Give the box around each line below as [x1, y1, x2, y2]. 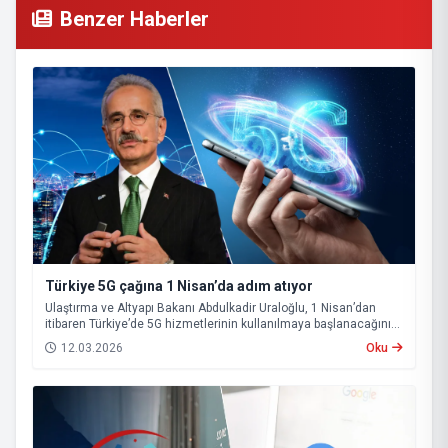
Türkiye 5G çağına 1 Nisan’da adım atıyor [45, 277, 313, 294]
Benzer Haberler [60, 7, 209, 32]
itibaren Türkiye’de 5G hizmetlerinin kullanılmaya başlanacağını [45, 316, 391, 331]
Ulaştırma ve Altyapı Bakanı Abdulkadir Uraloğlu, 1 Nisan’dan [45, 300, 376, 315]
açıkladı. [45, 332, 91, 347]
